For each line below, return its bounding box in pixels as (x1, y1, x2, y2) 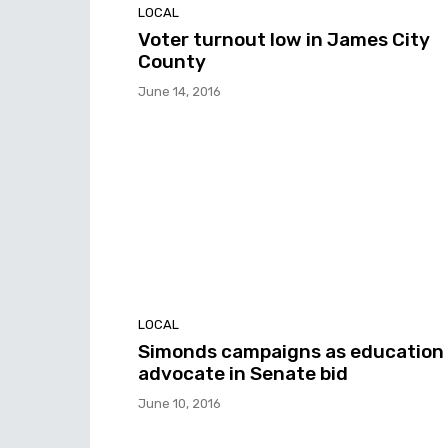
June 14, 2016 (138, 83, 221, 99)
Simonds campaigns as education (138, 340, 444, 364)
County (138, 49, 206, 73)
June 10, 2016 (138, 396, 221, 412)
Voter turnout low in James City (138, 27, 430, 51)
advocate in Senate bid (138, 362, 348, 386)
